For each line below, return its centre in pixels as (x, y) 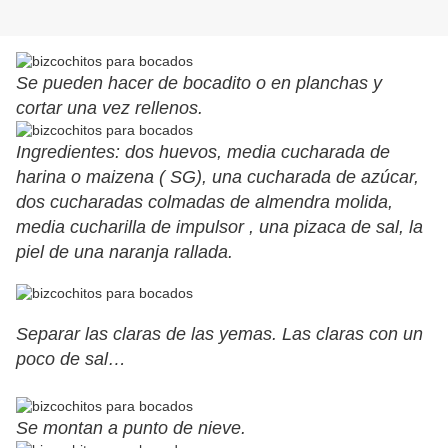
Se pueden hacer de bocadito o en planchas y (199, 83)
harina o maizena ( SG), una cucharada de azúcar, (217, 177)
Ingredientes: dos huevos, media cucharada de (203, 152)
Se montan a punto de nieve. (131, 428)
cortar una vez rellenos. (109, 108)
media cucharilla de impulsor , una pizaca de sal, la (219, 227)
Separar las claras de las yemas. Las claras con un (219, 334)
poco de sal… (71, 359)
